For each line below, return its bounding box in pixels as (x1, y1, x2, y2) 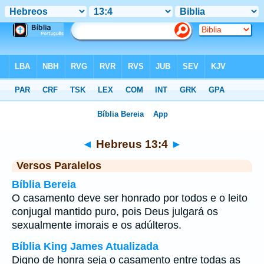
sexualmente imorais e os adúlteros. (12, 219, 181, 231)
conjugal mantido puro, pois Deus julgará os (12, 206, 218, 217)
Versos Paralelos (16, 160, 101, 171)
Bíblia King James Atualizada (12, 240, 159, 252)
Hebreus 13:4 (93, 137, 171, 150)
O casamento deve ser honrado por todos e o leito (12, 192, 247, 204)
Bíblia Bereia (12, 179, 76, 190)
